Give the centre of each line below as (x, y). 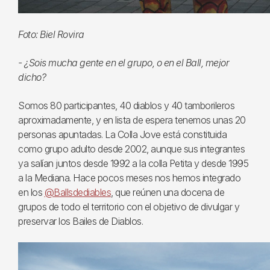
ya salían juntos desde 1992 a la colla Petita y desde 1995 (133, 163)
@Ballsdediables (77, 192)
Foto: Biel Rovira (51, 34)
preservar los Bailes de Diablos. (80, 221)
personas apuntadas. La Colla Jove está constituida (122, 134)
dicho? (32, 77)
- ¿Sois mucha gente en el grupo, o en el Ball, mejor (124, 62)
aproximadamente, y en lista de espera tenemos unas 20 (132, 120)
